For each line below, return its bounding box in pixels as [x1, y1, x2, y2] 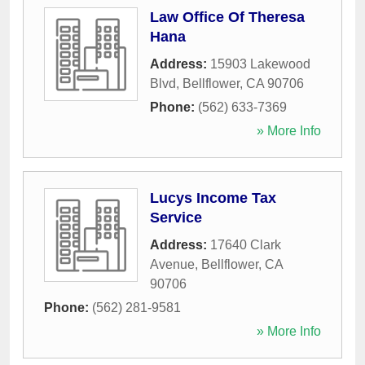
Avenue [150, 257, 195, 272]
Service [150, 209, 202, 226]
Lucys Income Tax [150, 190, 276, 207]
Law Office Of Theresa [150, 9, 305, 26]
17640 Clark [210, 238, 281, 253]
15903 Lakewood [210, 57, 310, 72]
